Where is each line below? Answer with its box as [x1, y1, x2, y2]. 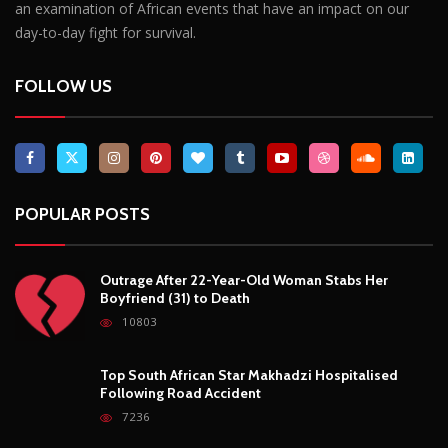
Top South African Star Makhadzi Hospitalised [100, 365, 398, 384]
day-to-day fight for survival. [15, 22, 196, 42]
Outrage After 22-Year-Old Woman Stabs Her [100, 270, 388, 289]
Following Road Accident [100, 383, 261, 402]
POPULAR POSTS [15, 203, 150, 224]
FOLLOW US [15, 75, 112, 96]
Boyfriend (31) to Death [100, 288, 250, 307]
